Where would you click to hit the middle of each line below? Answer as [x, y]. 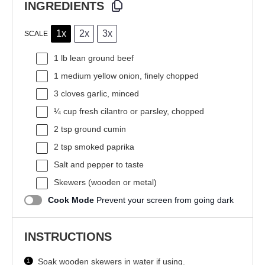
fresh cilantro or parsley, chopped [140, 112]
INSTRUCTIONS [68, 236]
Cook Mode [71, 200]
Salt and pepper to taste [99, 165]
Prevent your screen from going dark [165, 200]
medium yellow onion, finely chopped [129, 76]
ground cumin [99, 129]
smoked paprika [103, 147]
